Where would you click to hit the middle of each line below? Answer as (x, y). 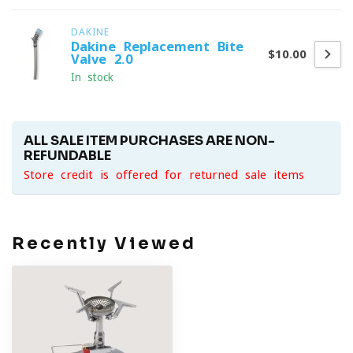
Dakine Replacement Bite (157, 46)
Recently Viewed (104, 243)
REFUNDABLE (67, 156)
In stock (92, 77)
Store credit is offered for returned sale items (164, 175)
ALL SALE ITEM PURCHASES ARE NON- (149, 141)
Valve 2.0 (102, 59)
